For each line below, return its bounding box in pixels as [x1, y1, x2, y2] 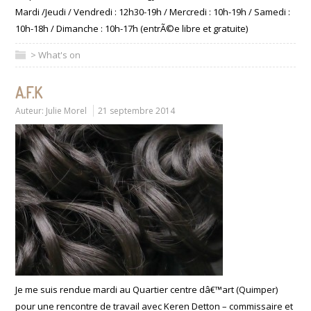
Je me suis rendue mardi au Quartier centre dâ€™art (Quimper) [15, 283, 278, 296]
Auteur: [15, 105, 47, 117]
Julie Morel [46, 105, 87, 117]
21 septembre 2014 [98, 105, 176, 117]
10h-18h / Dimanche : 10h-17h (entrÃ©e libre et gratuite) [15, 22, 249, 35]
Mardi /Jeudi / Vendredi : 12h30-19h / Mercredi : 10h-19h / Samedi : [15, 6, 291, 19]
